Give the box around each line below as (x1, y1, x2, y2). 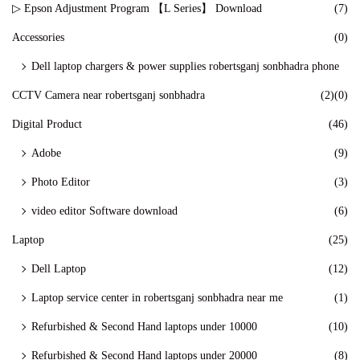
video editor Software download (31, 204, 178, 217)
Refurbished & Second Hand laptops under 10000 (31, 320, 257, 333)
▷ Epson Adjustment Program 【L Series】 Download (12, 2, 262, 14)
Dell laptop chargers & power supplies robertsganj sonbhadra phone (31, 59, 339, 72)
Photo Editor (31, 175, 90, 188)
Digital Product (12, 117, 82, 130)
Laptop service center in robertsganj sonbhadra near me (31, 291, 283, 304)
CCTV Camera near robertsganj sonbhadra (12, 88, 205, 101)
